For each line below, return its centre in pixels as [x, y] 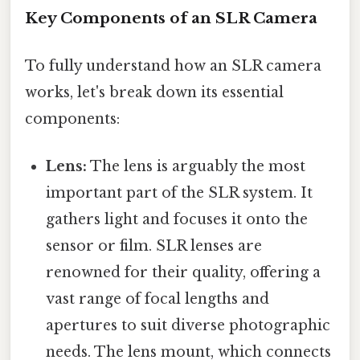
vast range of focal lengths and [158, 299]
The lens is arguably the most [196, 167]
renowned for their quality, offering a [184, 273]
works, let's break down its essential [154, 93]
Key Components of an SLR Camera [171, 18]
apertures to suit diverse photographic [188, 326]
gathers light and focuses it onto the [177, 220]
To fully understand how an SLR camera [173, 66]
